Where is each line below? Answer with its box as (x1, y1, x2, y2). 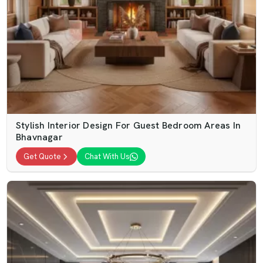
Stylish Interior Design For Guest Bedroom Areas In (16, 119, 241, 131)
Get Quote (23, 151, 61, 161)
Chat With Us (85, 151, 130, 161)
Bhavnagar (16, 131, 63, 143)
